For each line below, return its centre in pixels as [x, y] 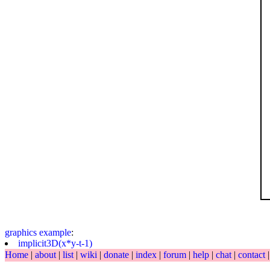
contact [253, 255]
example [55, 232]
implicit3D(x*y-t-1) [55, 243]
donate [118, 255]
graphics [21, 232]
